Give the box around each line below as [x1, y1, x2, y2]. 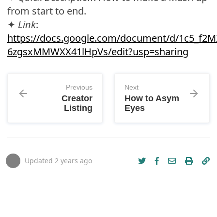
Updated [25, 156, 55, 165]
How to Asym [124, 93, 179, 103]
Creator [62, 93, 93, 103]
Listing [64, 103, 93, 113]
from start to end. [7, 4, 86, 17]
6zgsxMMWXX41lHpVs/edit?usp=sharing [7, 45, 188, 58]
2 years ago [55, 156, 92, 165]
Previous [66, 83, 93, 91]
